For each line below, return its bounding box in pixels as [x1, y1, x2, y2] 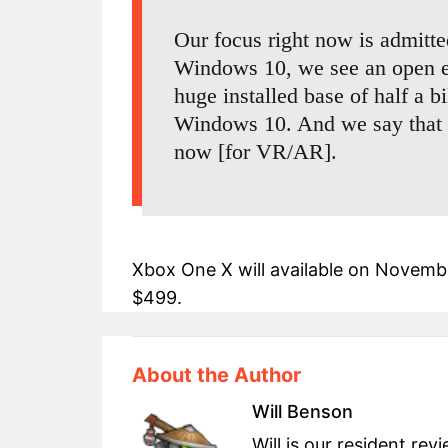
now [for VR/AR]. [174, 139, 337, 165]
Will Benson [252, 401, 353, 423]
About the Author [132, 363, 301, 388]
